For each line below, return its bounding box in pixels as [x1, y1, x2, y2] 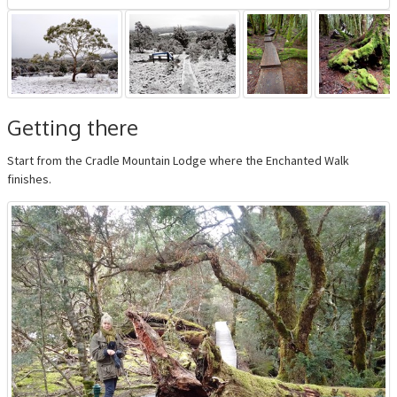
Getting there [7, 113, 138, 142]
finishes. [7, 171, 51, 188]
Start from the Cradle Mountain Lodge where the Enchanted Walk [7, 152, 349, 169]
